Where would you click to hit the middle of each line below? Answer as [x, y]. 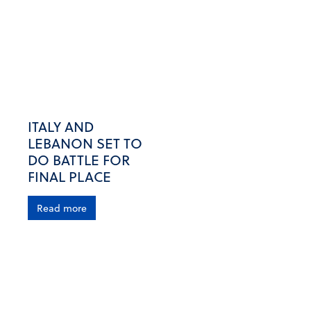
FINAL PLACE [69, 177]
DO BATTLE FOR [79, 160]
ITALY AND [61, 127]
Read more [62, 208]
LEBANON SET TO [85, 143]
